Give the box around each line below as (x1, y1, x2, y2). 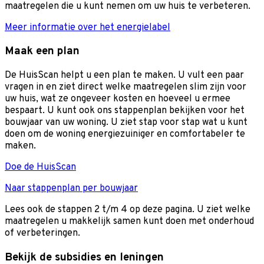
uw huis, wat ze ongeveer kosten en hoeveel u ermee (5, 93, 230, 105)
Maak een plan (5, 44, 80, 59)
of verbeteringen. (5, 227, 85, 239)
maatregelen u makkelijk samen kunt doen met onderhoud (5, 215, 254, 227)
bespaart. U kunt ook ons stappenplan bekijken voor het (5, 104, 245, 117)
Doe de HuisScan (5, 161, 76, 173)
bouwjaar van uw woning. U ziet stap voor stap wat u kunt (5, 116, 247, 128)
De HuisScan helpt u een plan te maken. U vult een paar (5, 69, 244, 81)
